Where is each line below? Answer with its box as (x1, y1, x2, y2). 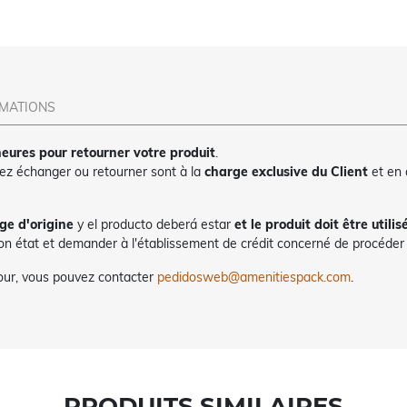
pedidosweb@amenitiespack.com (156, 269, 351, 286)
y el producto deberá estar (73, 216, 234, 233)
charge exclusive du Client (203, 164, 372, 181)
